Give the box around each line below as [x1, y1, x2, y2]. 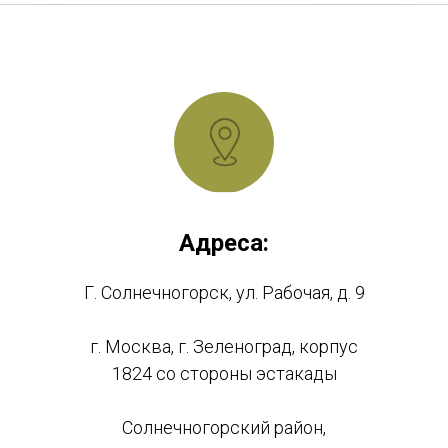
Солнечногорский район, [122, 417, 326, 439]
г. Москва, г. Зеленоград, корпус [90, 336, 358, 358]
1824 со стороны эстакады [111, 363, 337, 385]
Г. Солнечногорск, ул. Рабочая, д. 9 [83, 282, 365, 304]
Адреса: [179, 229, 269, 258]
